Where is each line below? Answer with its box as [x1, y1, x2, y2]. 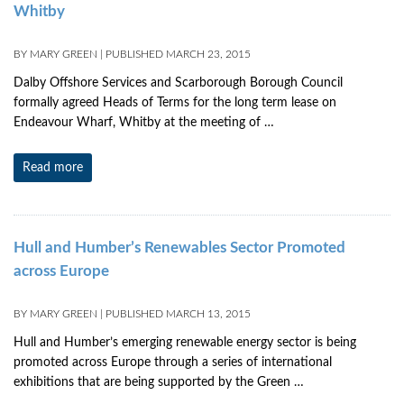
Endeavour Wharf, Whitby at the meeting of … [14, 116, 274, 129]
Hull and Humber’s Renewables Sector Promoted [14, 240, 345, 255]
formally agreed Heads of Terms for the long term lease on [14, 96, 336, 109]
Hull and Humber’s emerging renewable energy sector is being [14, 336, 356, 349]
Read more [23, 161, 83, 174]
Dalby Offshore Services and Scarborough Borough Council [14, 77, 343, 89]
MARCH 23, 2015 [166, 49, 251, 60]
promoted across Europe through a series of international [14, 356, 332, 369]
